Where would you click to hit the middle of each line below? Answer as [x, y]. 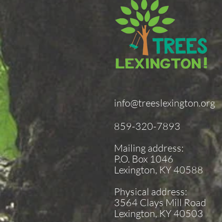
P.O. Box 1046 [144, 159]
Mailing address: [150, 148]
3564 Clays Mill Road [160, 202]
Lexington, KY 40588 [159, 170]
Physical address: [151, 192]
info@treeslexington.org [165, 103]
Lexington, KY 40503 [159, 213]
